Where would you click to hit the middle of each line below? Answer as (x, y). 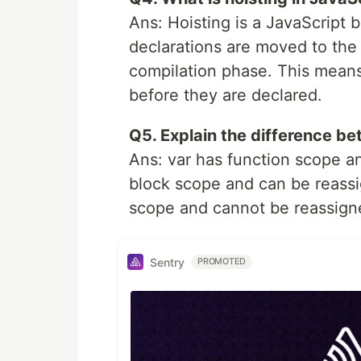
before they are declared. (226, 95)
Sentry (167, 262)
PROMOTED (222, 262)
